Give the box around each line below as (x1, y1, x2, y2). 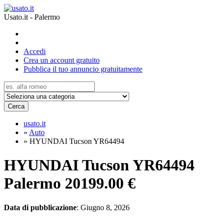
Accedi (24, 47, 46, 55)
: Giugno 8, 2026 (77, 203, 130, 212)
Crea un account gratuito (24, 56, 100, 64)
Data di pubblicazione (4, 203, 77, 212)
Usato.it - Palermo (4, 13, 60, 21)
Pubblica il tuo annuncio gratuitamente (24, 65, 142, 73)
